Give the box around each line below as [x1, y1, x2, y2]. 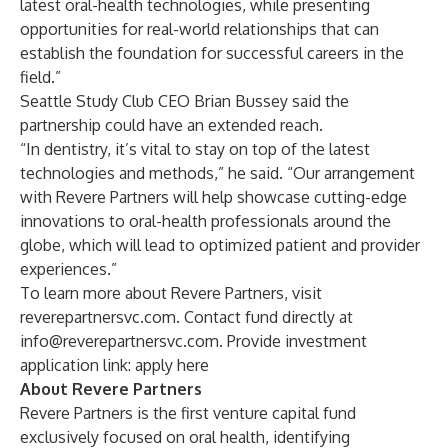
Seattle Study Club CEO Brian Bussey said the [20, 91, 349, 111]
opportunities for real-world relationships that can [20, 19, 379, 39]
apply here [135, 355, 209, 375]
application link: [20, 355, 135, 375]
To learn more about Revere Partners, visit [20, 283, 322, 303]
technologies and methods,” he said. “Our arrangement [20, 163, 415, 183]
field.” [20, 67, 61, 87]
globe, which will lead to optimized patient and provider [20, 235, 420, 255]
